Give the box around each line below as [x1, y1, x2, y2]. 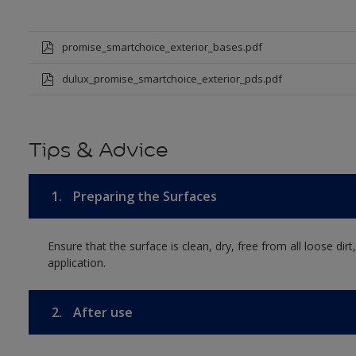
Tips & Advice [28, 137, 168, 163]
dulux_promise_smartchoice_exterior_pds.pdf [61, 72, 282, 87]
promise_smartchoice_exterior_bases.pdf [61, 40, 262, 55]
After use [69, 304, 133, 322]
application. [47, 255, 106, 271]
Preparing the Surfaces [69, 188, 217, 206]
